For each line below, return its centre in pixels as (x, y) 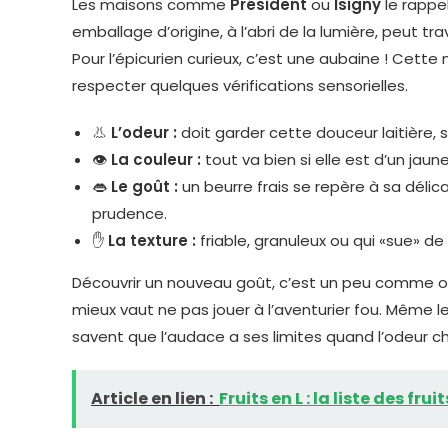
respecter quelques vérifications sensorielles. (240, 85)
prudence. (129, 213)
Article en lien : (152, 398)
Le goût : (144, 186)
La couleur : (156, 159)
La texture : (152, 240)
